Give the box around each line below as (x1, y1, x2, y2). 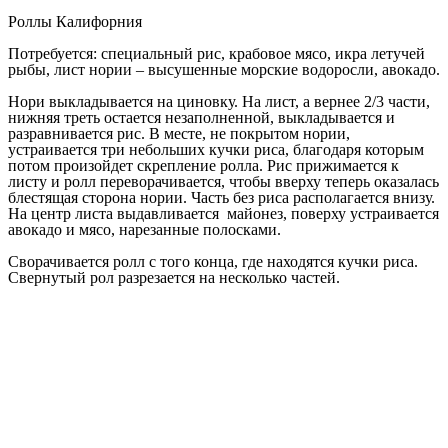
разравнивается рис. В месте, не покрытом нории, (8, 124, 350, 142)
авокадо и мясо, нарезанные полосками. (8, 220, 281, 238)
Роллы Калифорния (8, 12, 142, 30)
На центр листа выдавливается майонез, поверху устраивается (8, 204, 439, 222)
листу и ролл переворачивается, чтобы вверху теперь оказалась (8, 172, 439, 190)
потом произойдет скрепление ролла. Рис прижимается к (8, 156, 399, 174)
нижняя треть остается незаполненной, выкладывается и (8, 108, 395, 126)
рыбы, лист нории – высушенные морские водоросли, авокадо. (8, 60, 440, 78)
